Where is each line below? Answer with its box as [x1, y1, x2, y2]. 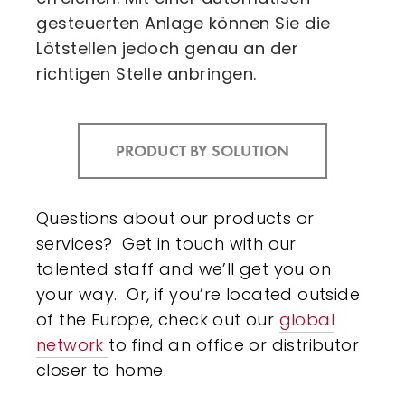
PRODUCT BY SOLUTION [116, 140, 289, 161]
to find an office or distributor [108, 334, 360, 356]
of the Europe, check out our [36, 308, 279, 331]
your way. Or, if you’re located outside [36, 283, 360, 306]
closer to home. [36, 359, 166, 381]
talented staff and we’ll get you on [36, 258, 331, 280]
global [278, 308, 335, 331]
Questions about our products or [36, 207, 315, 230]
